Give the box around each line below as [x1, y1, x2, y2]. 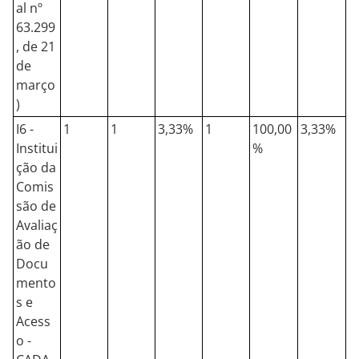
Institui [16, 139, 58, 157]
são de [16, 197, 56, 215]
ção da [16, 159, 56, 176]
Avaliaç [16, 216, 58, 234]
